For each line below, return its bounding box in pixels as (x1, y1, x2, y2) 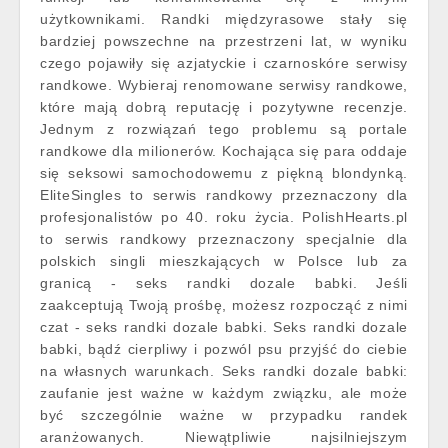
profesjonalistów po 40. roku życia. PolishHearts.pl (40, 209, 408, 225)
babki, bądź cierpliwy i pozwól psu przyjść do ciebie (40, 341, 408, 357)
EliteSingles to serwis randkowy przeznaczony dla (40, 187, 408, 203)
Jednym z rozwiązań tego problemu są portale (40, 121, 408, 137)
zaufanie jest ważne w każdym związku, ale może (40, 385, 408, 401)
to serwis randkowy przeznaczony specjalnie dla (40, 231, 408, 247)
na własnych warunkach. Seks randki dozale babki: (40, 363, 408, 379)
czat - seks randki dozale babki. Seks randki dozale (40, 319, 408, 335)
